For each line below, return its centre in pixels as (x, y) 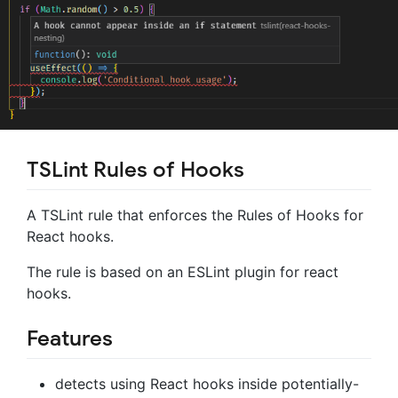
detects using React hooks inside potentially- (207, 384)
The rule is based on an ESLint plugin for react (183, 272)
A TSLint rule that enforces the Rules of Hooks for (195, 215)
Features (70, 339)
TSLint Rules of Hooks (135, 170)
